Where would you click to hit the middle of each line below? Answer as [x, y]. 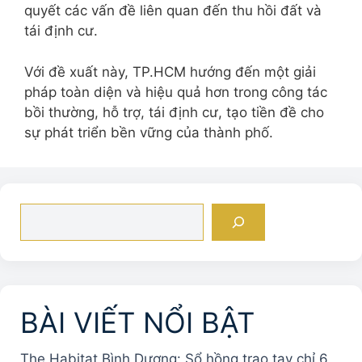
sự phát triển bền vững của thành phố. [149, 132]
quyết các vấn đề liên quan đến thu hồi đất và [173, 11]
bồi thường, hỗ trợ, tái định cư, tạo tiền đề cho [174, 112]
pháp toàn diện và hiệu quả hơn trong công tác [176, 92]
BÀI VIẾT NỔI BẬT [137, 322]
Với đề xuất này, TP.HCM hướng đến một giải [170, 72]
